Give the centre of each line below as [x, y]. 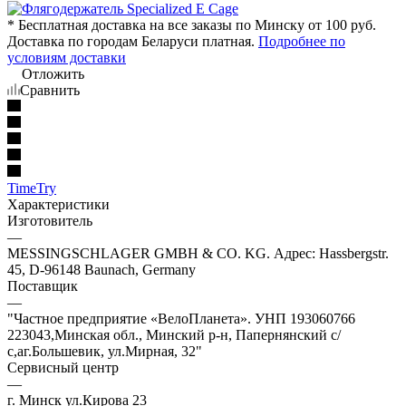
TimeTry [32, 188]
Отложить [53, 73]
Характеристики [58, 204]
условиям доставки [67, 57]
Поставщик [43, 285]
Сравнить [50, 90]
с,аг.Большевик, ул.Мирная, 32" [105, 351]
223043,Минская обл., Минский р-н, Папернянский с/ [174, 334]
